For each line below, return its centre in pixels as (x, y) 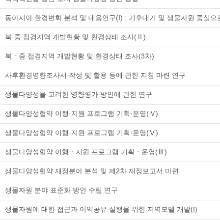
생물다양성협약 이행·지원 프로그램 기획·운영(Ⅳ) (82, 113)
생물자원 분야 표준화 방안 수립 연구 (61, 190)
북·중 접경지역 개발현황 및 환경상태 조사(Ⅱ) (75, 37)
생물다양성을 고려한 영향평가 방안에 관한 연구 (79, 94)
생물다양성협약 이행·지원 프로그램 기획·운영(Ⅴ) (82, 133)
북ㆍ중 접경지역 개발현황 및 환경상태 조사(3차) (80, 56)
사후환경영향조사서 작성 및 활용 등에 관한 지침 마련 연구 (95, 75)
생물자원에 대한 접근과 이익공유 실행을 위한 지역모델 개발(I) (101, 209)
